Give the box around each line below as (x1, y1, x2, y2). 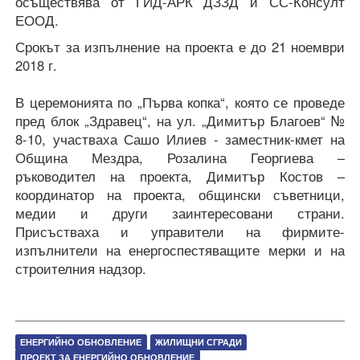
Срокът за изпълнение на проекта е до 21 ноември (15, 36, 345, 56)
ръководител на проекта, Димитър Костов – (15, 166, 345, 186)
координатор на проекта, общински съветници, (15, 184, 345, 204)
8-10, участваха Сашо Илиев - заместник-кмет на (15, 129, 345, 149)
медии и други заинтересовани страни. (15, 202, 345, 223)
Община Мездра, (15, 147, 167, 167)
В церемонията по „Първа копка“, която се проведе (15, 92, 345, 112)
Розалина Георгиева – (167, 147, 345, 167)
